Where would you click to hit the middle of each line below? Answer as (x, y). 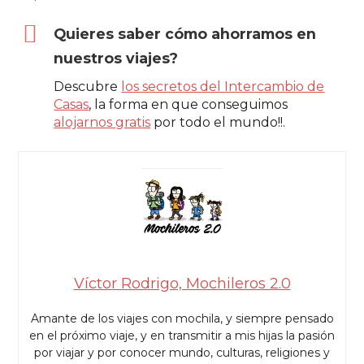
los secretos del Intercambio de (223, 86)
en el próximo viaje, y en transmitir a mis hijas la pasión (182, 335)
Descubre (88, 86)
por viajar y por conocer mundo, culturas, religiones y (182, 352)
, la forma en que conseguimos (188, 104)
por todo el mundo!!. (218, 122)
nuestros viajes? (116, 58)
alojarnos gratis (102, 122)
